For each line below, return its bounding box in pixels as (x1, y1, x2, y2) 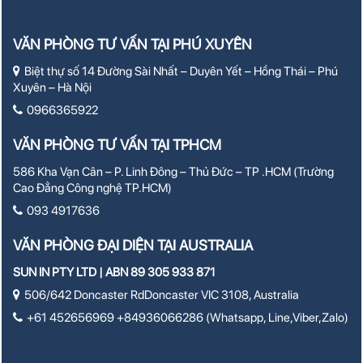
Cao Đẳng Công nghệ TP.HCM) (13, 181, 173, 196)
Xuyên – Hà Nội (13, 80, 92, 96)
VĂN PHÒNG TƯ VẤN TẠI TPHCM (13, 136, 222, 154)
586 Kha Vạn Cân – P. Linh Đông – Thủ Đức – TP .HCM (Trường (13, 164, 335, 180)
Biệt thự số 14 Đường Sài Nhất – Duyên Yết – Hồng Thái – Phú (24, 64, 339, 79)
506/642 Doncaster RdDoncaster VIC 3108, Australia (24, 288, 300, 303)
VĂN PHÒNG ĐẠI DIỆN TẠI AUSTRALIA (13, 237, 254, 254)
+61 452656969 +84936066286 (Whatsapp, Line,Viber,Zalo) (27, 310, 349, 326)
